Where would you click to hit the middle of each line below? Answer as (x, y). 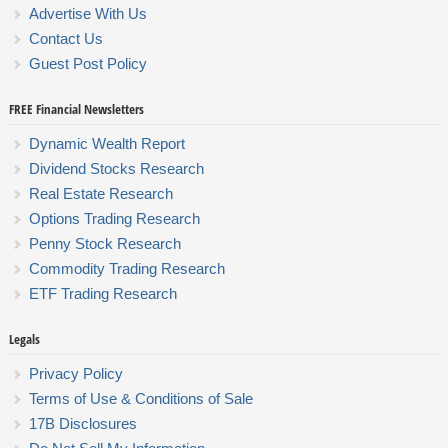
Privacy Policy (75, 374)
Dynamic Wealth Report (106, 144)
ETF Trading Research (102, 294)
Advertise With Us (87, 14)
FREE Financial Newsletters (76, 109)
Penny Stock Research (104, 244)
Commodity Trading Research (126, 269)
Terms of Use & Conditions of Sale (140, 399)
